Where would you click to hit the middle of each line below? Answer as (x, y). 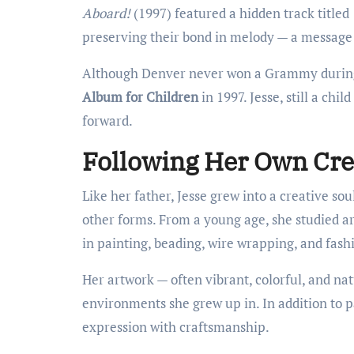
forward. (107, 120)
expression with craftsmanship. (176, 326)
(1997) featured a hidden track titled (241, 13)
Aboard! (106, 13)
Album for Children (140, 96)
